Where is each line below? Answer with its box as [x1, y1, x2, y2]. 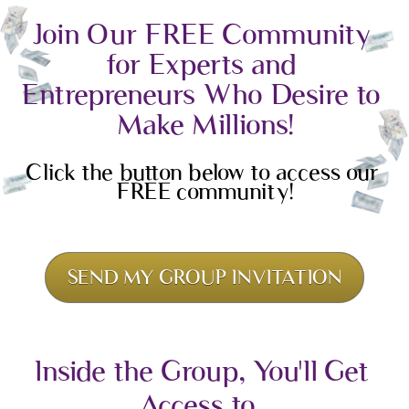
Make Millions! [116, 108, 293, 142]
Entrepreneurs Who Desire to [21, 78, 381, 111]
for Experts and [106, 47, 296, 81]
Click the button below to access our [25, 159, 379, 186]
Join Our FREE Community [31, 17, 371, 51]
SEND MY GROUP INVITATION [68, 266, 341, 289]
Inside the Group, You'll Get [33, 354, 369, 388]
